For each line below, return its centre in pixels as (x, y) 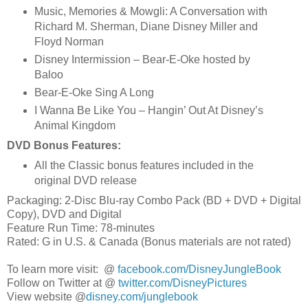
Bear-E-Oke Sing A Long (94, 93)
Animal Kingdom (75, 126)
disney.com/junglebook (142, 296)
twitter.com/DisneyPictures (183, 283)
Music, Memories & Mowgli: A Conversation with (151, 12)
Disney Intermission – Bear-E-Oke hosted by (142, 60)
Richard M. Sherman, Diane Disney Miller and (146, 27)
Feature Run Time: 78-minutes (81, 228)
